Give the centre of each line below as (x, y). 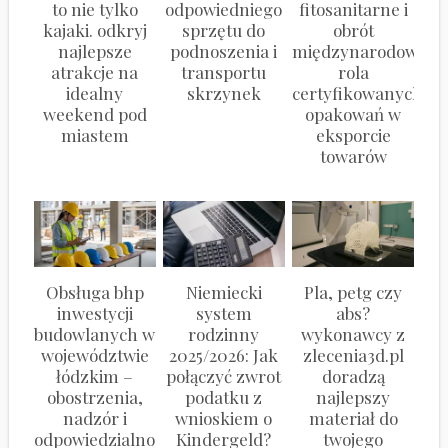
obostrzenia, (94, 397)
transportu (224, 71)
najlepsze (94, 50)
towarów (353, 155)
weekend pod (94, 113)
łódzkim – (95, 376)
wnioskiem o (224, 418)
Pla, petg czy (353, 292)
